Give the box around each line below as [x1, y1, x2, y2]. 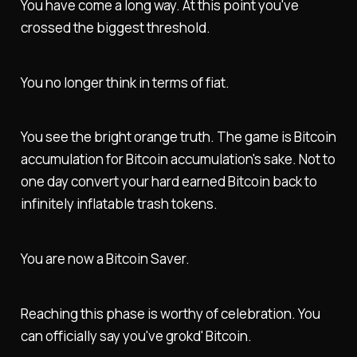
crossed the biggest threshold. [20, 18, 210, 37]
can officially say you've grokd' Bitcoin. [20, 326, 252, 345]
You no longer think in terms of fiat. [20, 73, 229, 92]
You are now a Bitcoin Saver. [20, 249, 190, 269]
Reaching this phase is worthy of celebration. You [20, 304, 320, 323]
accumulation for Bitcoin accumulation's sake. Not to [20, 150, 335, 169]
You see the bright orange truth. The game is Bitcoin [20, 127, 336, 147]
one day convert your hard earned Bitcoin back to [20, 172, 317, 191]
